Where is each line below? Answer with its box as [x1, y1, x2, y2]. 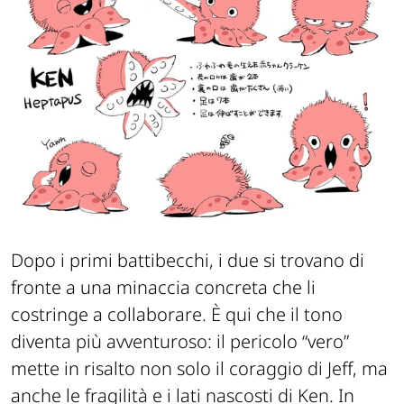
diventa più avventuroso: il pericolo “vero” [11, 329, 349, 354]
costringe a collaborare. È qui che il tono [11, 302, 343, 327]
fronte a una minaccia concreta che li [11, 275, 316, 300]
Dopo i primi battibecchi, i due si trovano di [11, 248, 364, 273]
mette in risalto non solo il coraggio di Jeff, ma [11, 356, 388, 381]
